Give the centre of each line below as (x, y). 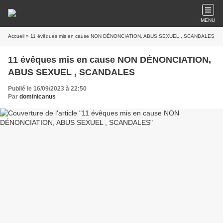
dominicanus (38, 97)
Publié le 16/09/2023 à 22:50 (47, 89)
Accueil (16, 36)
